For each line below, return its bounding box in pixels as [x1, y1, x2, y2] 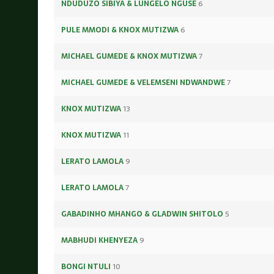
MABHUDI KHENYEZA [61, 234, 138, 247]
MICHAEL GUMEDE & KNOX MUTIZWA [61, 50, 197, 63]
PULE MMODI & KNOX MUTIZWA [61, 24, 179, 37]
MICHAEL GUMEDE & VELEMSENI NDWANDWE [61, 76, 225, 89]
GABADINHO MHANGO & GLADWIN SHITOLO [61, 208, 223, 221]
